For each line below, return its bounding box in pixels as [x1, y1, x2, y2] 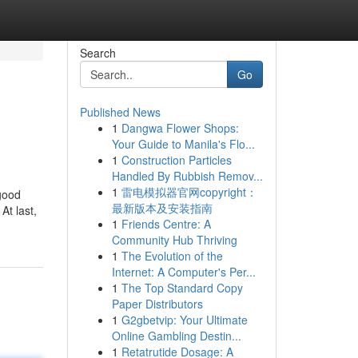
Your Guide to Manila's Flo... [111, 136, 255, 152]
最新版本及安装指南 [111, 200, 213, 216]
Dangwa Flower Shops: [121, 120, 239, 136]
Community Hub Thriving [111, 232, 237, 248]
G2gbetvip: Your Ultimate [121, 312, 248, 328]
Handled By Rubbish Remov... [111, 168, 263, 184]
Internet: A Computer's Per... [111, 264, 256, 280]
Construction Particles [121, 152, 232, 168]
